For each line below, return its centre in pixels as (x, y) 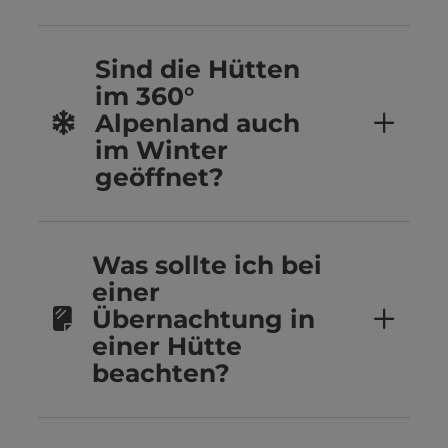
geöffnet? (159, 177)
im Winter (161, 150)
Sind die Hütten (197, 69)
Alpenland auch (197, 123)
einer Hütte (167, 346)
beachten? (161, 373)
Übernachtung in (203, 319)
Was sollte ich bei (207, 265)
